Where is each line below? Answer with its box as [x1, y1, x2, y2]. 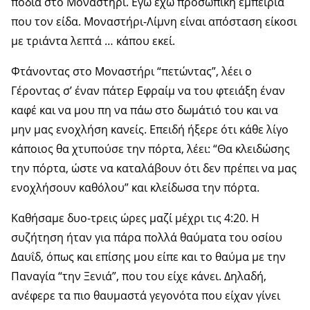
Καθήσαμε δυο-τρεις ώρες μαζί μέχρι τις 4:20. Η [11, 210, 259, 226]
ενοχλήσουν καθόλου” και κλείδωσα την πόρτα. [11, 179, 259, 195]
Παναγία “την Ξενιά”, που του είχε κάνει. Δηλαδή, [11, 268, 266, 284]
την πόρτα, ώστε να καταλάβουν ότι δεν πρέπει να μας [11, 160, 297, 176]
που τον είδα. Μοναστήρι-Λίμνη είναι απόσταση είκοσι [11, 13, 297, 29]
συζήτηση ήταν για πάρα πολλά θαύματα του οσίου [11, 229, 282, 245]
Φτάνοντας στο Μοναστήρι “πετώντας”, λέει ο [11, 63, 252, 79]
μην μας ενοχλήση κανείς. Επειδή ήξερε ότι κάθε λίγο [11, 121, 289, 137]
